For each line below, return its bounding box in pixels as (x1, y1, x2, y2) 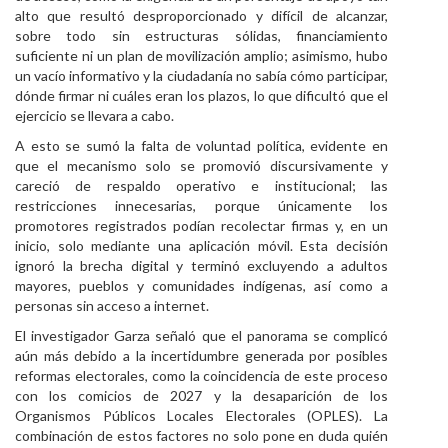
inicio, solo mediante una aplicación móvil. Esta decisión (15, 237, 388, 254)
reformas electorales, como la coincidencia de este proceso (15, 367, 388, 384)
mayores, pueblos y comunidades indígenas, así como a (15, 277, 388, 294)
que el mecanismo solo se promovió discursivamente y (15, 157, 388, 174)
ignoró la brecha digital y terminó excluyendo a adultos (15, 257, 388, 274)
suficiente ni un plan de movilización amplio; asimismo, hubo (15, 47, 388, 64)
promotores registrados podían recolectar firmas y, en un (15, 217, 388, 234)
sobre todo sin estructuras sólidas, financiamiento (15, 27, 388, 44)
